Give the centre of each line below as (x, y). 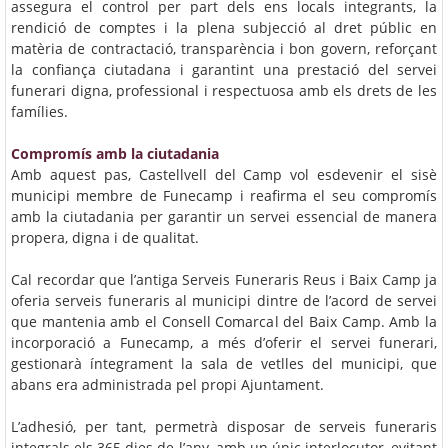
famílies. (41, 111)
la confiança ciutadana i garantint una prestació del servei (224, 69)
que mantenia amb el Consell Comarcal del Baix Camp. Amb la (224, 321)
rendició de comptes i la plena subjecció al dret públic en (224, 27)
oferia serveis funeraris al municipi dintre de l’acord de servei (224, 300)
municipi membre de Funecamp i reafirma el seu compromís (224, 195)
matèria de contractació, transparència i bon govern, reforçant (224, 48)
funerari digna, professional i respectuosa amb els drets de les (224, 90)
